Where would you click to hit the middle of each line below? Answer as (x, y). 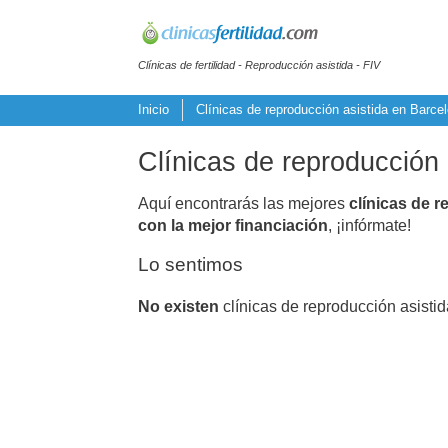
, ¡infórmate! (369, 225)
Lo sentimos (190, 264)
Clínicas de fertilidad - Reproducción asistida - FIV (259, 64)
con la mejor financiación (233, 225)
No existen (178, 306)
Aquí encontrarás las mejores (243, 203)
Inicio (153, 110)
